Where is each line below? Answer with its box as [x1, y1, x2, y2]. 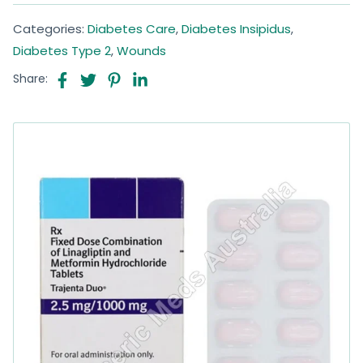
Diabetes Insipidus [181, 19, 291, 37]
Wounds [117, 41, 166, 59]
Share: [13, 70, 48, 88]
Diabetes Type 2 [13, 41, 111, 59]
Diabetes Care [88, 19, 176, 37]
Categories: [13, 19, 88, 37]
